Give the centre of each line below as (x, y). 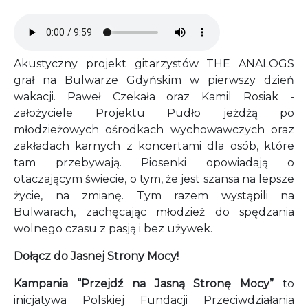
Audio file (39, 21)
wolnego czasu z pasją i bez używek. (113, 229)
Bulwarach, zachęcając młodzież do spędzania (154, 212)
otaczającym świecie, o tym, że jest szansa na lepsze (154, 179)
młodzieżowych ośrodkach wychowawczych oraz (154, 130)
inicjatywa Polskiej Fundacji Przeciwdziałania (154, 300)
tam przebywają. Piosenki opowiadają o (154, 163)
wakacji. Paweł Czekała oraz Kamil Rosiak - (154, 97)
